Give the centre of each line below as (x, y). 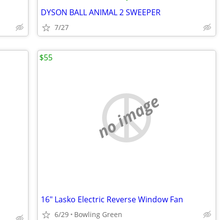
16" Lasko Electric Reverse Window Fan (112, 199)
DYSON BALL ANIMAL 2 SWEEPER (101, 12)
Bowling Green (98, 214)
